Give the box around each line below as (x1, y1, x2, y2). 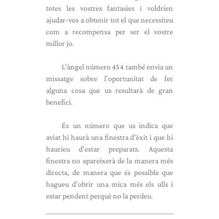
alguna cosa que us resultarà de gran (46, 86, 173, 94)
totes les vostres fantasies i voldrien (46, 4, 173, 12)
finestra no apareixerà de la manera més (46, 156, 173, 165)
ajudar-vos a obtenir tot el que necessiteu (46, 16, 173, 24)
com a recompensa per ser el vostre (46, 27, 173, 36)
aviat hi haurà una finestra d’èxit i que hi (46, 133, 173, 141)
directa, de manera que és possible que (46, 168, 173, 176)
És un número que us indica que (62, 121, 173, 130)
